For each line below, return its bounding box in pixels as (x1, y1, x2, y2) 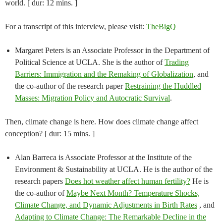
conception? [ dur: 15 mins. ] (5, 129, 95, 138)
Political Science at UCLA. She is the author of (15, 58, 165, 67)
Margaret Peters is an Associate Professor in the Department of (15, 46, 210, 55)
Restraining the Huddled (125, 82, 201, 91)
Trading (165, 58, 189, 67)
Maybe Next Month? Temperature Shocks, (66, 189, 200, 198)
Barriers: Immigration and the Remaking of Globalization (15, 70, 193, 79)
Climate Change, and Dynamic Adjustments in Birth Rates (15, 201, 197, 210)
